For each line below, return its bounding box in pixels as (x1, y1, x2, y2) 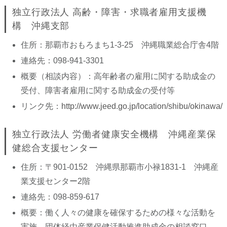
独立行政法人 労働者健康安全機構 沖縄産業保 (12, 129, 216, 139)
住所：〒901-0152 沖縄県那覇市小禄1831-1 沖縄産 (20, 163, 218, 171)
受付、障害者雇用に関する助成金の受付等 (20, 86, 175, 95)
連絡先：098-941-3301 (20, 56, 104, 65)
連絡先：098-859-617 (20, 193, 99, 201)
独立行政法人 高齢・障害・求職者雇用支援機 (12, 7, 207, 17)
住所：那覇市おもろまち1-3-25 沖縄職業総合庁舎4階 (20, 41, 219, 49)
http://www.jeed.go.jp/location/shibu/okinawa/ (61, 102, 222, 110)
